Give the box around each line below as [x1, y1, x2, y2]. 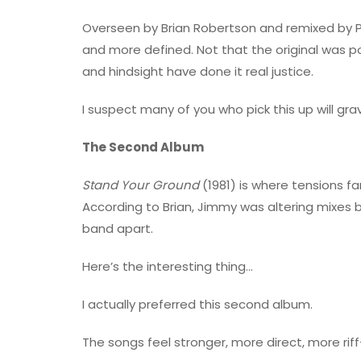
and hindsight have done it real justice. [82, 62, 313, 80]
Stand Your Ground [82, 176, 199, 193]
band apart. [82, 219, 153, 237]
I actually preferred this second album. [82, 295, 313, 313]
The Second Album [82, 138, 206, 156]
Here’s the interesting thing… [82, 257, 253, 275]
